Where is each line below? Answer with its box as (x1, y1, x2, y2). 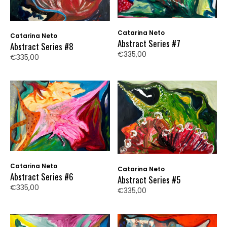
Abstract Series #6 (10, 170, 73, 183)
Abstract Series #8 (10, 40, 73, 53)
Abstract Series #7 (117, 37, 180, 50)
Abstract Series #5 (117, 173, 180, 186)
